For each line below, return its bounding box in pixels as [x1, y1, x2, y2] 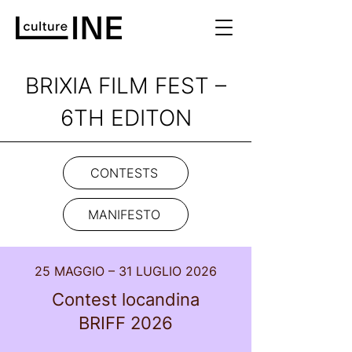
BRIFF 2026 [79, 313, 173, 333]
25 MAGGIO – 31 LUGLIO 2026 [35, 263, 217, 279]
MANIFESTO [88, 207, 160, 222]
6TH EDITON [60, 104, 192, 131]
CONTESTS [90, 165, 158, 181]
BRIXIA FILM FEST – [25, 72, 226, 99]
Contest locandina [52, 289, 200, 310]
